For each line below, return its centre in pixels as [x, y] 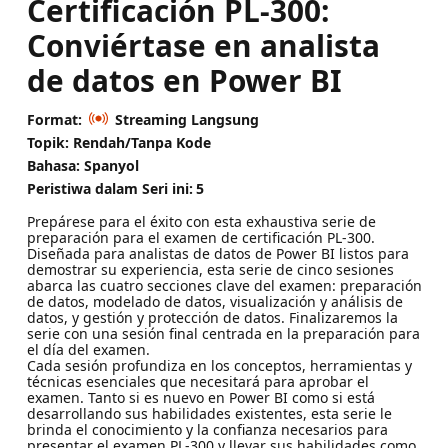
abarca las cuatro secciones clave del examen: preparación [224, 286]
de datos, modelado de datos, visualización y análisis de [214, 302]
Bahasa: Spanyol [82, 165]
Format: [54, 119]
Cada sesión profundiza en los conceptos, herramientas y [219, 366]
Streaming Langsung [186, 119]
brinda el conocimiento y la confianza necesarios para [207, 430]
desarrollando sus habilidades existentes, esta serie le [209, 414]
